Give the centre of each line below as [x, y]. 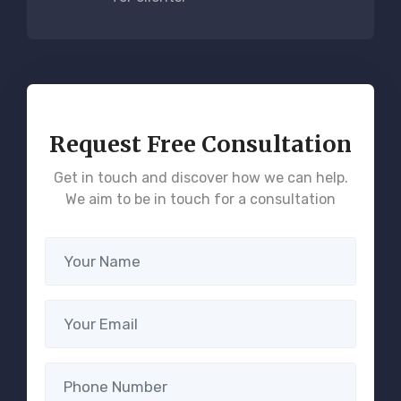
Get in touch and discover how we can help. [200, 178]
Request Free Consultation [200, 144]
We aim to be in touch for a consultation [200, 199]
